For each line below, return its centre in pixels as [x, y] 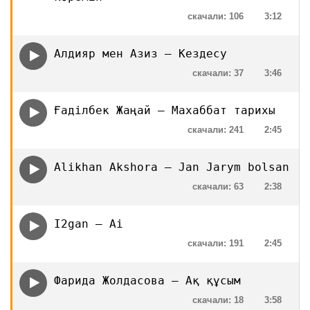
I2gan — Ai [89, 224]
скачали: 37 [218, 73]
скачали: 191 [216, 243]
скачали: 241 [216, 130]
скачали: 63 [218, 186]
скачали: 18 [218, 300]
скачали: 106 [216, 16]
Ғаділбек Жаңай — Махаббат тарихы [165, 110]
